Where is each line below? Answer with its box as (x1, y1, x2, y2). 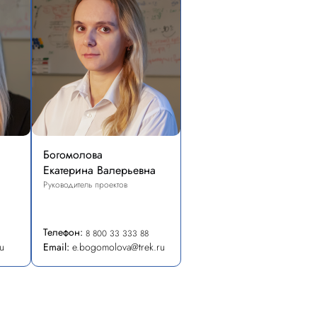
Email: (43, 240, 69, 254)
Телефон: (43, 225, 83, 239)
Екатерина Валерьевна (43, 162, 156, 178)
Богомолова (43, 146, 103, 163)
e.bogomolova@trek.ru (72, 240, 165, 254)
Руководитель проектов (43, 178, 127, 191)
